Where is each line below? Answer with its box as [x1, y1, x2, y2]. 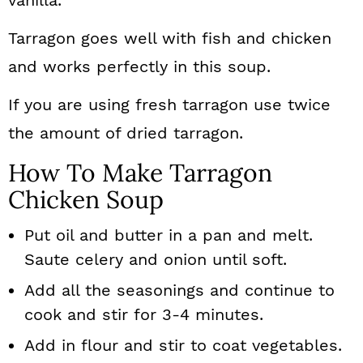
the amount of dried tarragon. [8, 123, 243, 143]
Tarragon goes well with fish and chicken [8, 28, 331, 48]
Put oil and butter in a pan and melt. [24, 225, 313, 245]
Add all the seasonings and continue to [24, 280, 335, 300]
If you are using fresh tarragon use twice [8, 95, 331, 114]
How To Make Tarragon [8, 157, 272, 188]
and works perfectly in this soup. [8, 57, 271, 76]
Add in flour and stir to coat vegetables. [24, 335, 342, 355]
